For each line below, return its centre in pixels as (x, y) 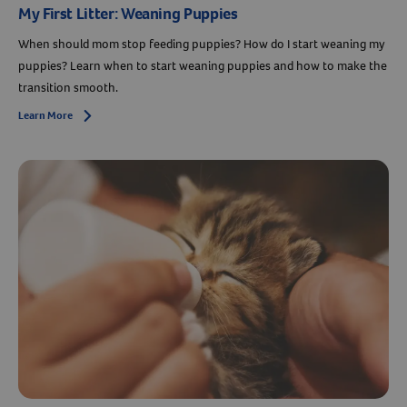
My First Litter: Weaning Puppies (128, 13)
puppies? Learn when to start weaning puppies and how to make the (203, 65)
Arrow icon (108, 116)
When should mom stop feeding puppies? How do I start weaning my (202, 44)
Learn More (45, 115)
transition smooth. (68, 87)
